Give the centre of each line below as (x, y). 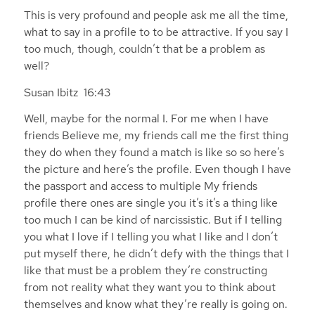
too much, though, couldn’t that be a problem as (144, 49)
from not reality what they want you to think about (149, 288)
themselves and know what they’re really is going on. (155, 304)
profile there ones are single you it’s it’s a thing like (150, 203)
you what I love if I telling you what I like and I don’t (150, 237)
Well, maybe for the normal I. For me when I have (146, 119)
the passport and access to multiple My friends (140, 186)
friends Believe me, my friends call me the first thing (156, 136)
